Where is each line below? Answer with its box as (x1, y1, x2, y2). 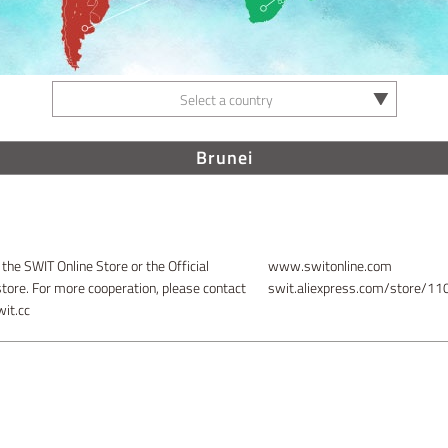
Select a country (179, 89, 273, 110)
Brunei (195, 144, 253, 171)
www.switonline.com (268, 255, 392, 276)
